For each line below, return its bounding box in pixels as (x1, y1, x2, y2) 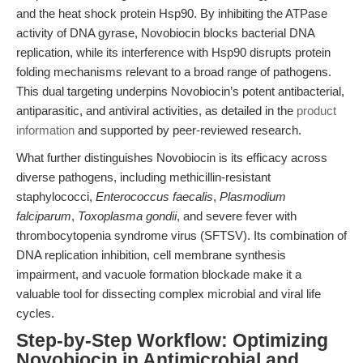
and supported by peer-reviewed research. (75, 123, 301, 137)
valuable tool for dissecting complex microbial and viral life (16, 287, 321, 301)
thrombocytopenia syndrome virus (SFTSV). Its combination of (16, 228, 347, 242)
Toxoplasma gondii (78, 209, 177, 223)
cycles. (16, 306, 54, 320)
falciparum (16, 209, 71, 223)
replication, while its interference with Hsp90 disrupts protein (16, 45, 331, 59)
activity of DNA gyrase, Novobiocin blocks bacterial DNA (16, 26, 314, 40)
